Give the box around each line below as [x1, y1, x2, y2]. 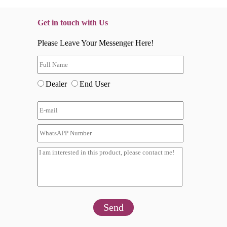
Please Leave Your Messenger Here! [37, 38, 154, 47]
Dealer [46, 79, 69, 88]
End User [80, 79, 110, 88]
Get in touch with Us [37, 18, 108, 27]
